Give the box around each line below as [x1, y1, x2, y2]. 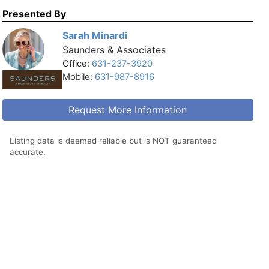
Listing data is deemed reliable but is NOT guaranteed [10, 136, 217, 145]
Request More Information [68, 104, 187, 116]
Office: [62, 58, 92, 69]
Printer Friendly [109, 259, 160, 268]
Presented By [2, 8, 66, 20]
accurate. [10, 147, 46, 157]
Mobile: [62, 71, 95, 82]
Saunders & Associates [62, 44, 166, 56]
